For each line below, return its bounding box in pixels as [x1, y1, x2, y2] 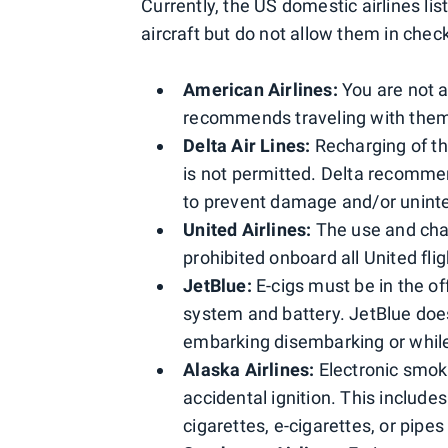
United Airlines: [183, 219, 312, 240]
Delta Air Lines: [183, 135, 311, 156]
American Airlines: [183, 79, 338, 100]
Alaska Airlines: [183, 359, 315, 380]
